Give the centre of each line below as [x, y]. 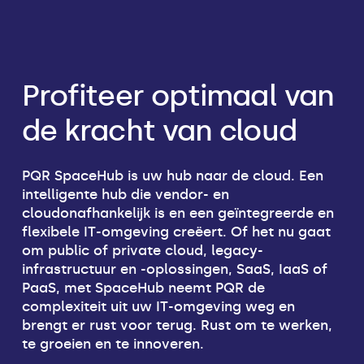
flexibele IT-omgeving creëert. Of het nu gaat [176, 231]
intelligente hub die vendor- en [125, 194]
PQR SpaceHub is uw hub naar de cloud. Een [172, 175]
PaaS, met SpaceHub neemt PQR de [143, 287]
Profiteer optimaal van [178, 96]
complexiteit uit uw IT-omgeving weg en [158, 306]
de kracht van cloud [159, 131]
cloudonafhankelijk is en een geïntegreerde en [178, 212]
